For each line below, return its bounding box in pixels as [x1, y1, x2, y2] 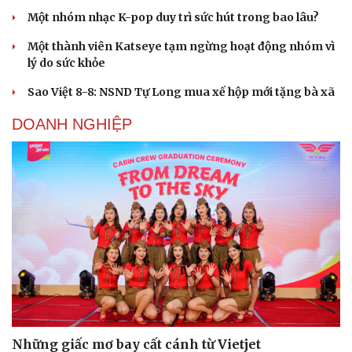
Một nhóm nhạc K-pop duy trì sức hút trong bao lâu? [27, 10, 319, 25]
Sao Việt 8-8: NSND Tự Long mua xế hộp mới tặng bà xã [27, 85, 335, 100]
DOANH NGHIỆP [12, 115, 132, 134]
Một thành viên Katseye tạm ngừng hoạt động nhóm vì [27, 39, 335, 54]
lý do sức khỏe [27, 56, 105, 71]
